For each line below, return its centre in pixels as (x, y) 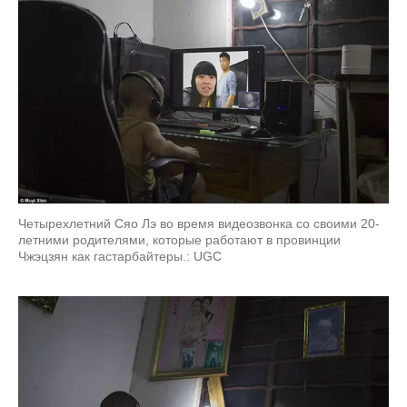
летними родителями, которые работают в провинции (179, 240)
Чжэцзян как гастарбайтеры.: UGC (120, 257)
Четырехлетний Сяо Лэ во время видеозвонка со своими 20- (199, 224)
